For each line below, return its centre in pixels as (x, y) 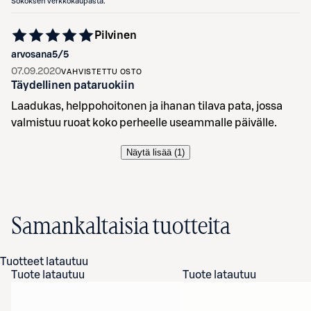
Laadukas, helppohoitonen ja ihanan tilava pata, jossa (147, 106)
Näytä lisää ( (152, 152)
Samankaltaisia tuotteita (121, 227)
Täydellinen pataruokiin (73, 85)
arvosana (32, 55)
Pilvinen (116, 35)
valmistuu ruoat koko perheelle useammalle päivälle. (144, 123)
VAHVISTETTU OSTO (102, 72)
